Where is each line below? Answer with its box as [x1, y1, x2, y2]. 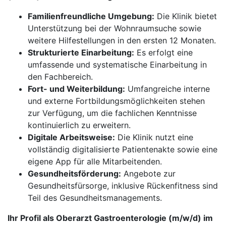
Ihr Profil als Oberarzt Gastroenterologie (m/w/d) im [8, 213, 213, 223]
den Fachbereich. [28, 72, 93, 82]
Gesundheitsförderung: [28, 168, 121, 179]
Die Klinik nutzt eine [115, 132, 193, 142]
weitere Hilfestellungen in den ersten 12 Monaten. [28, 35, 216, 45]
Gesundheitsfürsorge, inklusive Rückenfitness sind [28, 181, 218, 191]
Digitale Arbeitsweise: [28, 132, 115, 142]
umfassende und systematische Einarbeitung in [28, 60, 207, 70]
